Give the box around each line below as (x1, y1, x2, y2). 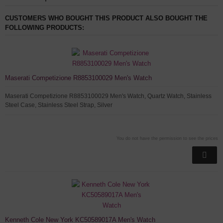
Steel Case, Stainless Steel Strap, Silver (5, 102, 112, 109)
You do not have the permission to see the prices (116, 136, 218, 141)
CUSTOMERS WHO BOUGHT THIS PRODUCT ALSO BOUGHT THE (5, 14, 208, 22)
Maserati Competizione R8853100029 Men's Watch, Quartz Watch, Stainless (5, 93, 212, 100)
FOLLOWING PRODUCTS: (5, 24, 84, 31)
